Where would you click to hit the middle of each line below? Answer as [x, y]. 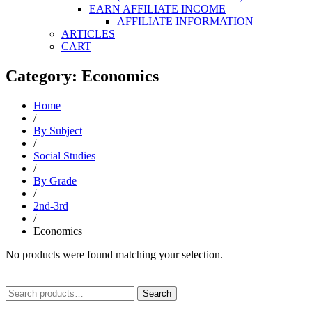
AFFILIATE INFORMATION [185, 21]
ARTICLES [88, 33]
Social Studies [64, 155]
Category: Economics [82, 76]
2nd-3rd [51, 205]
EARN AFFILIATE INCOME [157, 8]
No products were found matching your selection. [114, 254]
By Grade [55, 180]
